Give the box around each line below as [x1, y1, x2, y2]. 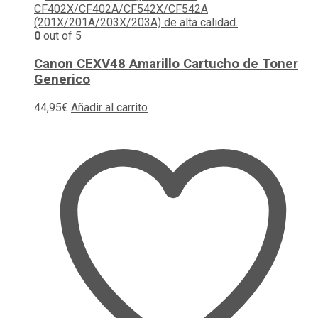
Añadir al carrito [71, 100, 148, 114]
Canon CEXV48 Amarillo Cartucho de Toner [34, 55, 298, 72]
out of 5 [40, 29, 82, 43]
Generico [34, 71, 90, 87]
